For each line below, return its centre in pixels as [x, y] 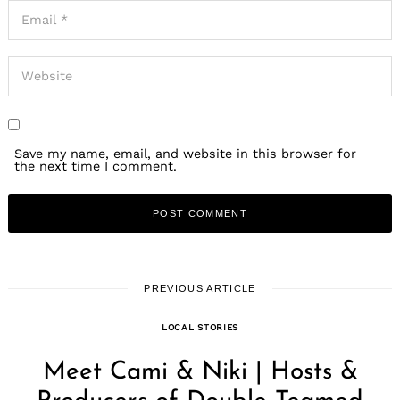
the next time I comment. [96, 167]
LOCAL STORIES [200, 328]
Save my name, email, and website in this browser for [186, 154]
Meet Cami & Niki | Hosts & [200, 373]
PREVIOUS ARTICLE [200, 289]
